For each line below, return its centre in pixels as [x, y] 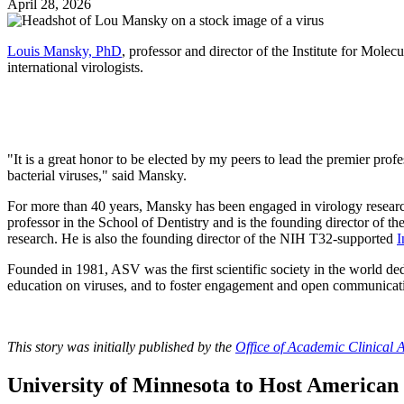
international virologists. [75, 68]
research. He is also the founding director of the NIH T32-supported [202, 239]
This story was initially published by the [121, 347]
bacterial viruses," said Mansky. [97, 176]
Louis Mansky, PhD [64, 51]
